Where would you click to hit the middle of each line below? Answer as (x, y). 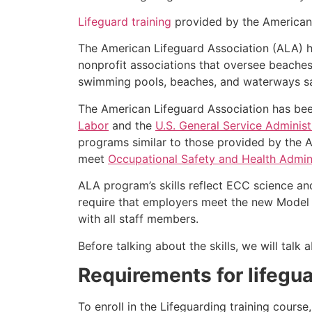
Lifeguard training (125, 21)
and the (132, 125)
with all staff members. (138, 219)
